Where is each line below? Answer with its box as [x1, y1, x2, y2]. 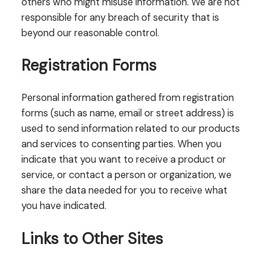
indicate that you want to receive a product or [21, 153, 226, 166]
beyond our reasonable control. [21, 26, 159, 39]
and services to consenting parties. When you [21, 138, 221, 151]
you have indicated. [21, 199, 106, 213]
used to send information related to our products [21, 122, 240, 135]
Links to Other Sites [21, 228, 163, 249]
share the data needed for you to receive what [21, 184, 227, 197]
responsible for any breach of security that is [21, 11, 219, 24]
